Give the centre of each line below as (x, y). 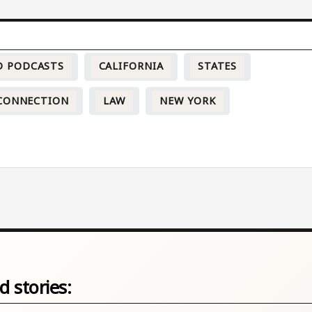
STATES (217, 66)
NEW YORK (188, 101)
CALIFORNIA (131, 66)
